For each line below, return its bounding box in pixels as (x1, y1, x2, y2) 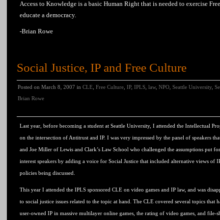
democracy (46, 11, 75, 19)
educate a (20, 11, 46, 19)
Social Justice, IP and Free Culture (17, 61, 187, 74)
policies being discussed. (20, 170, 75, 176)
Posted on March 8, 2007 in (18, 84, 82, 90)
